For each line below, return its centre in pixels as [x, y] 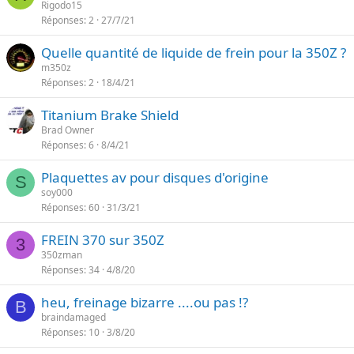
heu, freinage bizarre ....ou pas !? [145, 302]
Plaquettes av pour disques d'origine [155, 177]
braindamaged [73, 317]
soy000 [57, 192]
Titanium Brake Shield [110, 115]
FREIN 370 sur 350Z [103, 240]
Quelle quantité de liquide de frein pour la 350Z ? [194, 53]
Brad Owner [68, 130]
